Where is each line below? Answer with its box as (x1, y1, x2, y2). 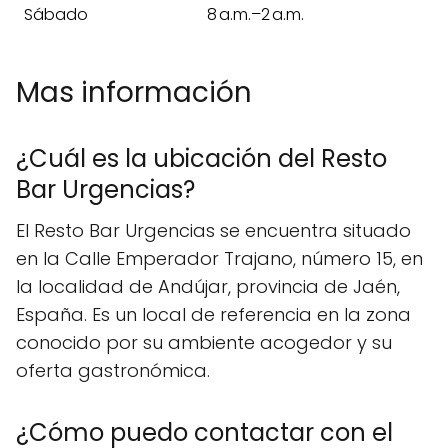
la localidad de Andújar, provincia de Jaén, (16, 273, 400, 299)
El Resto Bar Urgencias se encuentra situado (16, 217, 411, 243)
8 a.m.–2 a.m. (207, 2, 304, 26)
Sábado (24, 2, 88, 26)
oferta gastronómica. (16, 357, 210, 383)
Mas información (16, 72, 252, 112)
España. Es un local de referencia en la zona (16, 301, 411, 327)
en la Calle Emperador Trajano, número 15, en (16, 245, 423, 271)
